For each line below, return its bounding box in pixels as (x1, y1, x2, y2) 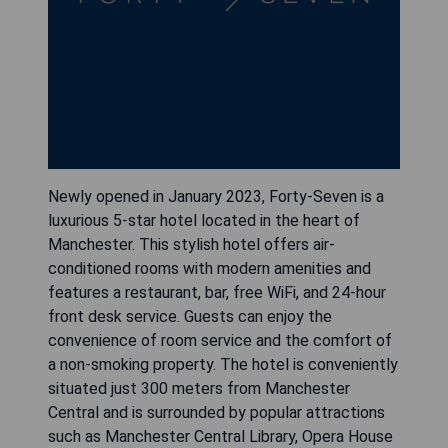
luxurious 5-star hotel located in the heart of (48, 210, 360, 230)
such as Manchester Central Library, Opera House (48, 426, 393, 446)
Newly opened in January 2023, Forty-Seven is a (48, 186, 384, 206)
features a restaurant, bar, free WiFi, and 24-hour (48, 282, 386, 302)
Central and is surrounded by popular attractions (48, 402, 385, 422)
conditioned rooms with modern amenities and (48, 258, 371, 278)
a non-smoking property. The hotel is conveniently (48, 354, 398, 374)
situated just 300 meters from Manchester (48, 378, 350, 398)
